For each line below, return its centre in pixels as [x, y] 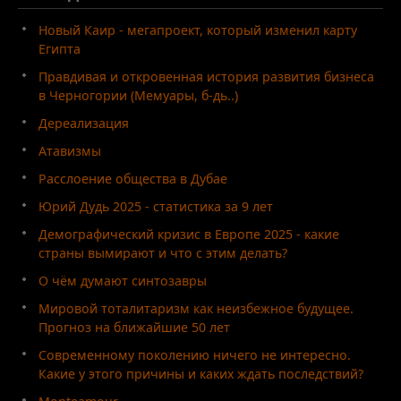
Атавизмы [70, 150]
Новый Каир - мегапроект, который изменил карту [198, 30]
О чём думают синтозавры [123, 280]
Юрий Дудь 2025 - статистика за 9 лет [156, 206]
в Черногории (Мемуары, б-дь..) [138, 95]
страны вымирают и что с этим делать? [163, 252]
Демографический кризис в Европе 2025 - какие [189, 234]
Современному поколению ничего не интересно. [195, 354]
